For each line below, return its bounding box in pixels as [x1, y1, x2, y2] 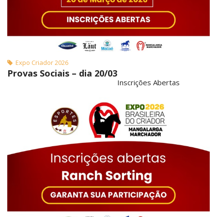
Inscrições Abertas [117, 77, 180, 87]
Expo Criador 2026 [13, 58, 68, 67]
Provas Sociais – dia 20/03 [7, 67, 117, 79]
